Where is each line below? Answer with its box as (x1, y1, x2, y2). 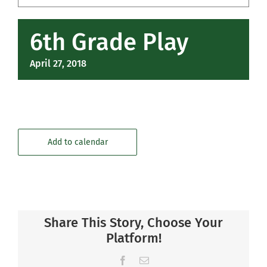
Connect (16, 81, 58, 94)
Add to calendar (47, 137, 108, 147)
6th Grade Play (30, 28, 188, 57)
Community (16, 14, 73, 27)
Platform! (105, 230, 162, 246)
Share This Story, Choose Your (44, 215, 223, 231)
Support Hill (16, 48, 77, 61)
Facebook (127, 255, 164, 265)
